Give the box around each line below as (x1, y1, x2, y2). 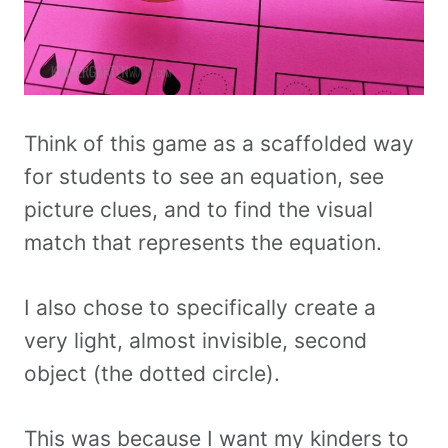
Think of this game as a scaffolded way (24, 131, 414, 157)
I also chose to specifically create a (24, 295, 376, 321)
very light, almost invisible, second (24, 328, 367, 354)
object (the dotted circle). (24, 361, 280, 387)
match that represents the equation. (24, 230, 382, 256)
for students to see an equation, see (24, 164, 384, 190)
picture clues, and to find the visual (24, 197, 373, 223)
